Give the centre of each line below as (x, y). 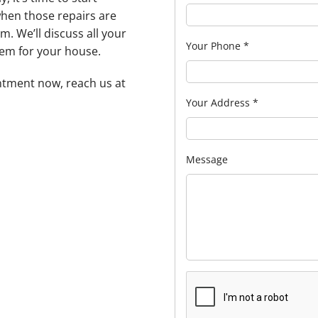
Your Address (219, 102)
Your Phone (214, 45)
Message (207, 159)
